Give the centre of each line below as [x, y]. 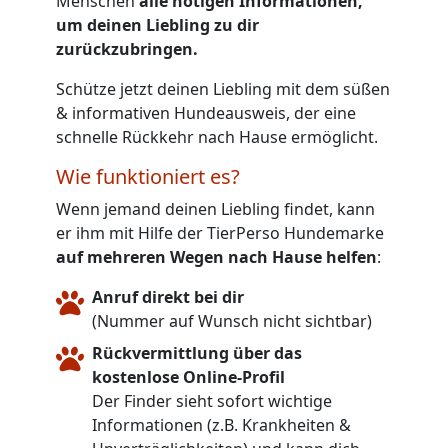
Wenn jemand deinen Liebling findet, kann [215, 208]
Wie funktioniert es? [148, 176]
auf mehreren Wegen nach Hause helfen [216, 256]
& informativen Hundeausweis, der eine [206, 112]
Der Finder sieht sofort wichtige [212, 400]
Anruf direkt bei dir [168, 296]
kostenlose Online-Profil [188, 376]
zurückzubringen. [127, 48]
